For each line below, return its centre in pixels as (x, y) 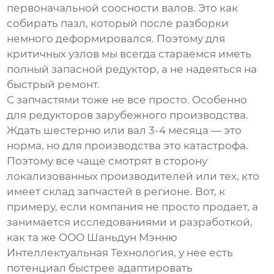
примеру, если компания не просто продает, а (133, 207)
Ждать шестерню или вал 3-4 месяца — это (124, 131)
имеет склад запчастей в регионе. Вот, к (116, 192)
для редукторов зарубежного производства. (128, 115)
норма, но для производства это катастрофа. (128, 146)
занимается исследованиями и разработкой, (130, 222)
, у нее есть (204, 253)
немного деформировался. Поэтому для (116, 39)
